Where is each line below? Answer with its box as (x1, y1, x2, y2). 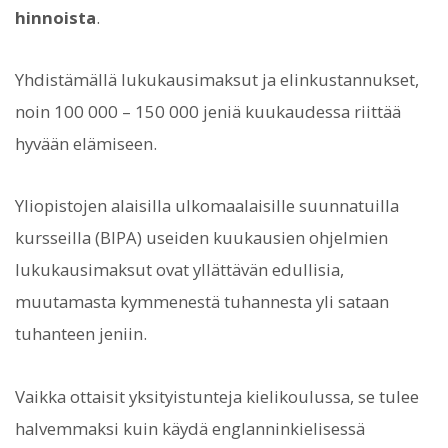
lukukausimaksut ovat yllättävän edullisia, (15, 258, 344, 282)
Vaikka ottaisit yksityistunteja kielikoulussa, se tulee (15, 384, 419, 408)
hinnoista (15, 5, 96, 29)
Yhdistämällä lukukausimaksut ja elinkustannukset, (15, 68, 419, 92)
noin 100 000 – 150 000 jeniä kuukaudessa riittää (15, 100, 401, 124)
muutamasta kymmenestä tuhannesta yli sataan (15, 290, 389, 314)
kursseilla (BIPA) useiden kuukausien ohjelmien (15, 226, 388, 250)
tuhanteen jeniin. (15, 322, 147, 346)
